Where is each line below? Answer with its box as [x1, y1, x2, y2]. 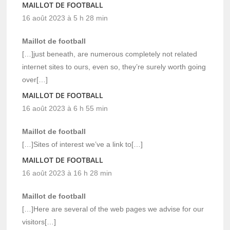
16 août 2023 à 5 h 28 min [22, 13, 108, 22]
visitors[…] [22, 217, 56, 226]
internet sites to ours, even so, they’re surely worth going [22, 62, 206, 71]
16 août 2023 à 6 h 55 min [22, 104, 108, 112]
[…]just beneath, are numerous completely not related [22, 49, 198, 58]
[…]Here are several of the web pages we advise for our [22, 204, 204, 213]
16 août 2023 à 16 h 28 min [22, 168, 112, 177]
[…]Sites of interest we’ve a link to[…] [22, 140, 143, 148]
